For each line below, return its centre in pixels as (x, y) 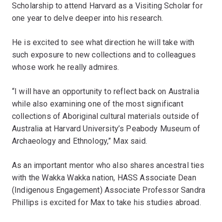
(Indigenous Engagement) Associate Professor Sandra (109, 190)
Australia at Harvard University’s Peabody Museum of (106, 128)
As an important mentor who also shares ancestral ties (108, 165)
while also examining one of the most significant (98, 104)
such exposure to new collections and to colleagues (104, 55)
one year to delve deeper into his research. (87, 18)
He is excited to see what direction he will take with (103, 42)
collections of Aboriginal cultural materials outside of (106, 116)
